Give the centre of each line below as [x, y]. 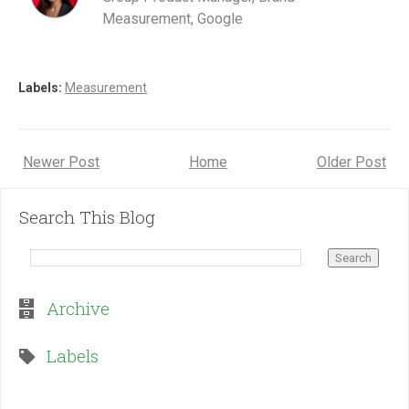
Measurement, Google [173, 19]
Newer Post [61, 162]
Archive [78, 308]
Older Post [351, 162]
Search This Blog [87, 217]
